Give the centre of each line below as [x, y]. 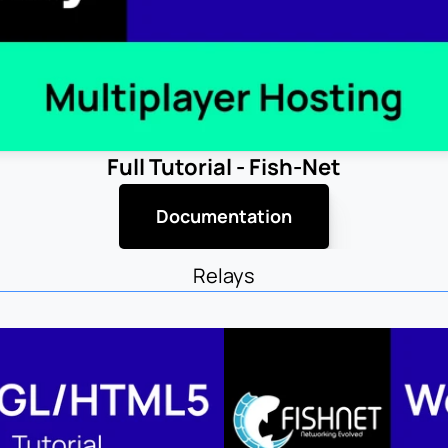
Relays [224, 276]
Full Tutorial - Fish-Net [224, 166]
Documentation [224, 215]
